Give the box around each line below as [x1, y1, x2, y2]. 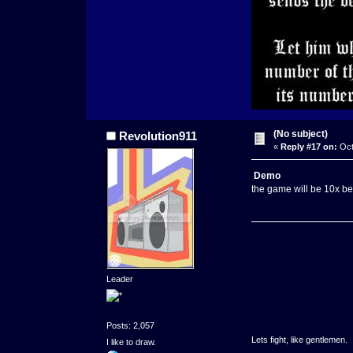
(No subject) [273, 128, 328, 140]
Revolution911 [119, 129, 198, 143]
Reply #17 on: [280, 142, 337, 152]
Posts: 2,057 [106, 320, 154, 330]
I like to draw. [106, 337, 156, 347]
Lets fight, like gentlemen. [251, 334, 347, 344]
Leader [106, 274, 133, 284]
